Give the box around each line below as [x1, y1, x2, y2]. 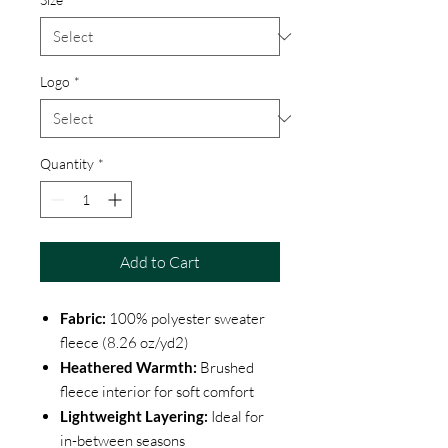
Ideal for [208, 407, 264, 426]
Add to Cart [120, 252, 200, 272]
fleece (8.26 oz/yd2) [60, 333, 189, 352]
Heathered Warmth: [60, 358, 197, 376]
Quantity [40, 155, 94, 172]
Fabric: [60, 309, 106, 327]
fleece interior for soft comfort [60, 382, 254, 401]
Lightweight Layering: [60, 407, 208, 425]
